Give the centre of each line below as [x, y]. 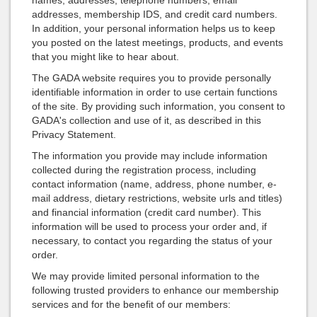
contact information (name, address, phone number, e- [154, 184]
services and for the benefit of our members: [131, 305]
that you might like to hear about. [105, 57]
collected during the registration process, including [144, 170]
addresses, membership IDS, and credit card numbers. [155, 15]
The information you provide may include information [150, 156]
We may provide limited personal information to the [146, 276]
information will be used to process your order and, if [149, 227]
